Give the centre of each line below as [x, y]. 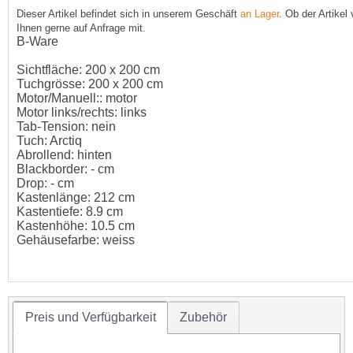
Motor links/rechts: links [82, 113]
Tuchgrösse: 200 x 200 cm [90, 84]
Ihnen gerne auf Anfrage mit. [81, 28]
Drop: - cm [45, 184]
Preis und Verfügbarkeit [90, 317]
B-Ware [37, 42]
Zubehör [203, 317]
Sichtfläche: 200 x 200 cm [88, 70]
